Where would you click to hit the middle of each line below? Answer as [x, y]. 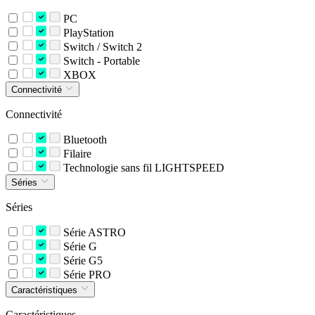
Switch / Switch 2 [101, 46]
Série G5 [81, 261]
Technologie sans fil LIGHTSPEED [142, 167]
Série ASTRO [93, 233]
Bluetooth [83, 139]
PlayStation [87, 32]
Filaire [76, 153]
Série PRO [85, 275]
